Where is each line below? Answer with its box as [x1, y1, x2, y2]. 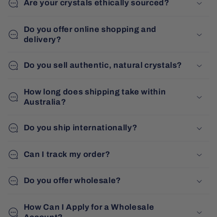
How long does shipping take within [23, 87, 166, 96]
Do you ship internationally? [23, 124, 138, 132]
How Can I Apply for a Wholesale [23, 202, 155, 211]
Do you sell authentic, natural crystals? [23, 61, 183, 70]
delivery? [23, 35, 62, 44]
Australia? [23, 97, 66, 106]
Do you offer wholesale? [23, 176, 121, 185]
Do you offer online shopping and [23, 25, 156, 33]
